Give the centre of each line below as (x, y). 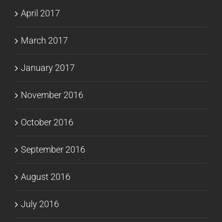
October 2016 (47, 122)
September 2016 (53, 150)
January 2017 (48, 68)
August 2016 (46, 177)
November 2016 (52, 95)
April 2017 (40, 13)
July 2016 (40, 204)
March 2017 (44, 41)
